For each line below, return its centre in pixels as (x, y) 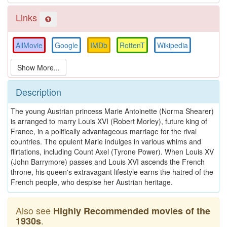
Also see (34, 210)
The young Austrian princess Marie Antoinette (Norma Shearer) (112, 111)
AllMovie (29, 45)
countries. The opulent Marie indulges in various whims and (106, 141)
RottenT (132, 45)
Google (66, 45)
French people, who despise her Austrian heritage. (92, 182)
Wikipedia (173, 45)
